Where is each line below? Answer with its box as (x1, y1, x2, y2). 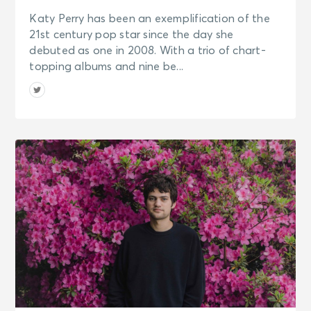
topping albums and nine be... (29, 60, 184, 72)
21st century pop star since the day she (29, 28, 234, 40)
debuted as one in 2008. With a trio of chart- (29, 44, 266, 56)
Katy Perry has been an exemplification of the (29, 12, 270, 24)
